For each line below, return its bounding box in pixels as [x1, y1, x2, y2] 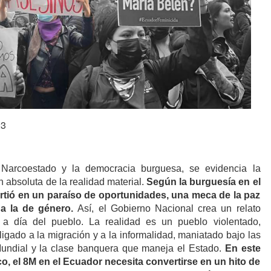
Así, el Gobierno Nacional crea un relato [77, 203, 261, 214]
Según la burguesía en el [146, 176, 261, 187]
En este [224, 243, 261, 253]
